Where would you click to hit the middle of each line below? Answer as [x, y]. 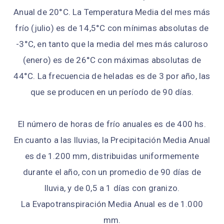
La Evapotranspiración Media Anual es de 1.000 [112, 204]
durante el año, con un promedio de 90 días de [112, 172]
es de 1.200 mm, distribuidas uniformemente [112, 156]
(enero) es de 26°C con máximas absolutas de [112, 60]
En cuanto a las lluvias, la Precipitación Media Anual [112, 140]
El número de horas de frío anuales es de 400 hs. [112, 124]
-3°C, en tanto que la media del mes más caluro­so [112, 44]
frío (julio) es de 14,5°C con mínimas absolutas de [112, 28]
